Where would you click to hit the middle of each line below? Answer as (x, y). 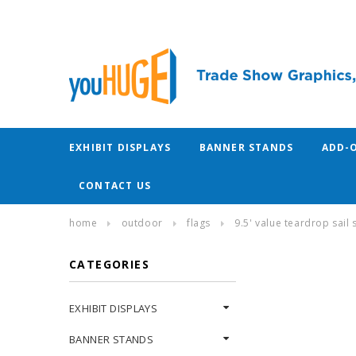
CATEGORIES (109, 264)
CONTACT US (115, 186)
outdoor (142, 223)
